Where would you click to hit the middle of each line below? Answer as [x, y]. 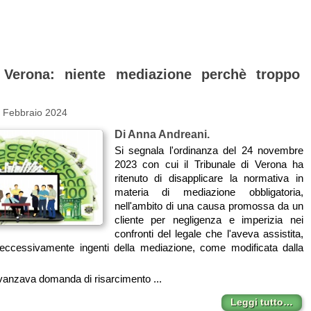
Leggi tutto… [261, 302]
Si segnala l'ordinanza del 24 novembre [209, 151]
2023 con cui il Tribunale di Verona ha [209, 165]
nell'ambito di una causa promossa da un [209, 206]
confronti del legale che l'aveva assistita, [209, 234]
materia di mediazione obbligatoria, [209, 192]
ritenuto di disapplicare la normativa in [209, 178]
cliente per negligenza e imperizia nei [209, 220]
